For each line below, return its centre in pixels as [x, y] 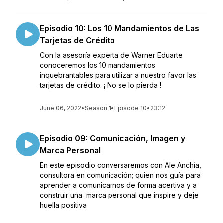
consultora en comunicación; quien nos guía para [120, 175]
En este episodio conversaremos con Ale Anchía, [120, 165]
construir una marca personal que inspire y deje [119, 195]
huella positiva [63, 205]
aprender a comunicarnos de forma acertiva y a [118, 185]
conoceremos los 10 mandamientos [98, 65]
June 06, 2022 [60, 108]
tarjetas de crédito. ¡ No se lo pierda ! [101, 85]
